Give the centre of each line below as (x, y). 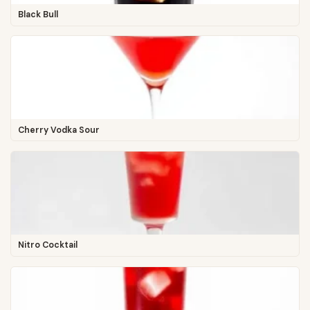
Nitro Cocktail (47, 245)
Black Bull (38, 15)
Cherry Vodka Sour (58, 130)
